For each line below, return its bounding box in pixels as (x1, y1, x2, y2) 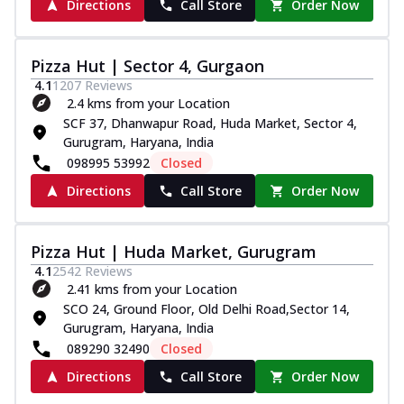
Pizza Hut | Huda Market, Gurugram (31, 241, 317, 263)
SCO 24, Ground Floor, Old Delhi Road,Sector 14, (63, 300, 350, 318)
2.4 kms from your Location (67, 94, 230, 112)
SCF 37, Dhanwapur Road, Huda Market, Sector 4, (63, 115, 357, 133)
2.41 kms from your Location (67, 280, 237, 298)
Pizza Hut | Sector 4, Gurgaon (31, 55, 264, 78)
